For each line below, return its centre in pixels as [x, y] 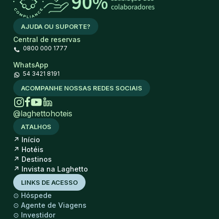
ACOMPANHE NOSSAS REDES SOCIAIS [81, 88]
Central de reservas [47, 40]
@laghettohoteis [43, 114]
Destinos [35, 159]
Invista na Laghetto [54, 169]
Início [30, 140]
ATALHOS [36, 127]
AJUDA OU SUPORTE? [55, 27]
